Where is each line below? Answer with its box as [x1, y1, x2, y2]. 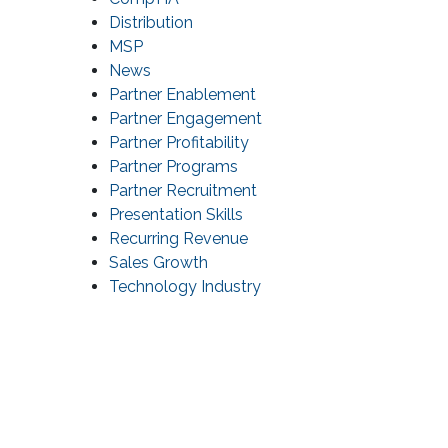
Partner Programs [109, 157, 238, 177]
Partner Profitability [109, 133, 249, 153]
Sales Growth [109, 253, 208, 273]
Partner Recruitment [109, 181, 257, 201]
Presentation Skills [109, 205, 243, 225]
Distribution [109, 13, 193, 33]
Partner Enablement [109, 85, 256, 105]
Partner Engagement [109, 109, 262, 129]
